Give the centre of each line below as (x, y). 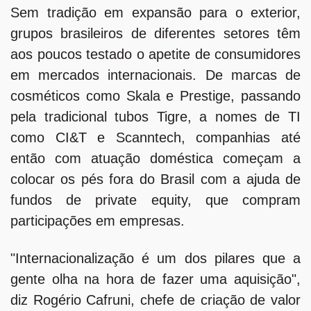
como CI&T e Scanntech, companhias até (155, 137)
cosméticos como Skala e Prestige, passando (155, 95)
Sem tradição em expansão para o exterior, (155, 12)
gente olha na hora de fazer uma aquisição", (155, 279)
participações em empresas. (98, 220)
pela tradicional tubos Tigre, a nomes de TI (155, 116)
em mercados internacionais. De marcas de (155, 75)
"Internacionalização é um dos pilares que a (155, 258)
